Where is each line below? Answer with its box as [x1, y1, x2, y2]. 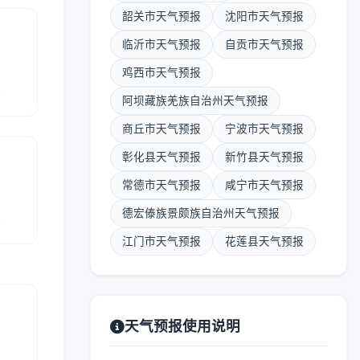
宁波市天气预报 [225, 122, 304, 135]
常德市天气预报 [122, 178, 201, 191]
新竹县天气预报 [225, 150, 304, 163]
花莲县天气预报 [225, 235, 304, 247]
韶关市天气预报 [122, 10, 201, 22]
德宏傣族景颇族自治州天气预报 [122, 207, 280, 219]
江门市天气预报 [122, 235, 201, 247]
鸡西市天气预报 [122, 66, 201, 79]
